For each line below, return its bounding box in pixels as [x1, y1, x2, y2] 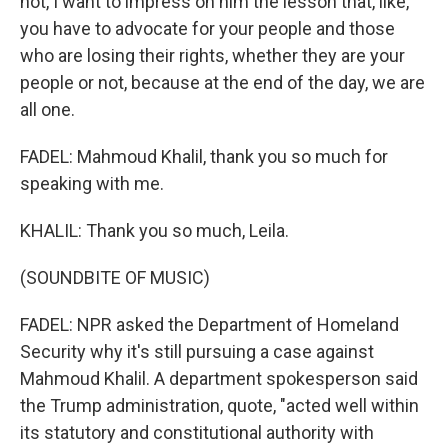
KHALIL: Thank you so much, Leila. [20, 220, 289, 241]
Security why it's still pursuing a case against [20, 341, 374, 362]
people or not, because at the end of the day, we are [20, 72, 425, 93]
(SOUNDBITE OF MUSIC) [20, 267, 210, 288]
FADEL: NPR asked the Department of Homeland [20, 314, 399, 335]
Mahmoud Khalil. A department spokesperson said [20, 368, 418, 389]
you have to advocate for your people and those [20, 18, 395, 39]
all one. [20, 99, 75, 120]
